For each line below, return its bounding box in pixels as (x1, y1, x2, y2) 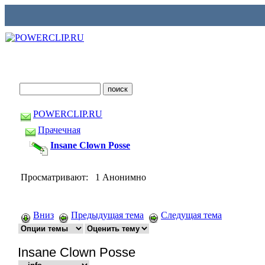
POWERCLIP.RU (33, 109, 102, 119)
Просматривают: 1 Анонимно (21, 172, 146, 182)
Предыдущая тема (71, 210, 144, 220)
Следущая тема (161, 210, 222, 220)
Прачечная (38, 124, 80, 135)
